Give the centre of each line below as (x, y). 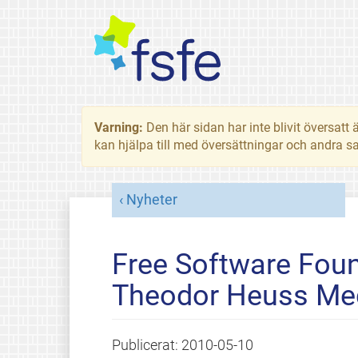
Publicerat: (146, 345)
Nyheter (151, 199)
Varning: (120, 127)
